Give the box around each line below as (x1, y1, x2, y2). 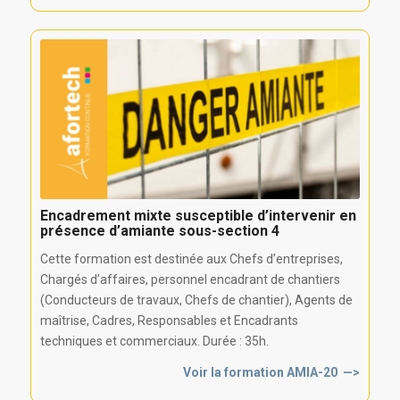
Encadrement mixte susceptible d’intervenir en (39, 207, 356, 225)
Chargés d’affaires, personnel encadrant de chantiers (39, 272, 340, 287)
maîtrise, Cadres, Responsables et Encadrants (39, 313, 298, 329)
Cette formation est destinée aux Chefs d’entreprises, (39, 252, 343, 267)
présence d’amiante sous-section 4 (39, 222, 279, 240)
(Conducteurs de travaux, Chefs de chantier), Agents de (39, 293, 353, 308)
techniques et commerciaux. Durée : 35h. (39, 334, 269, 349)
